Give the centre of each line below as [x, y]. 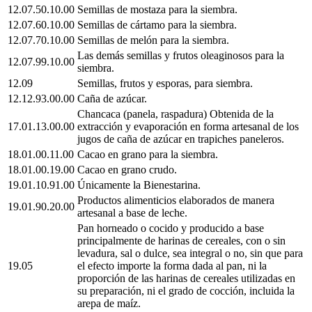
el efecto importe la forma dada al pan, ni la [172, 265]
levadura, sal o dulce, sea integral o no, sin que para [190, 253]
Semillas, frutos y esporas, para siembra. [165, 83]
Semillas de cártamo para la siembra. [157, 24]
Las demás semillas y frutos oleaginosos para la [181, 55]
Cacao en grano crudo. [127, 169]
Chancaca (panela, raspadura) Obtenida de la [175, 114]
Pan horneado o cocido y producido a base [171, 228]
